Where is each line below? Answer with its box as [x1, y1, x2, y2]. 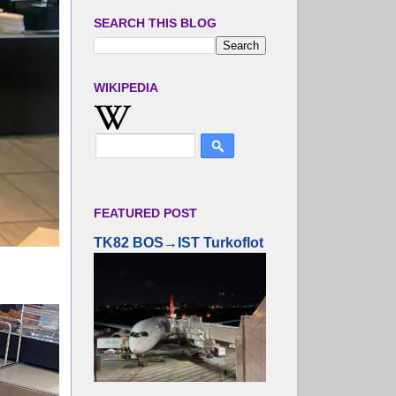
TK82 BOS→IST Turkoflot [94, 235, 263, 251]
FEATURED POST [94, 207, 197, 221]
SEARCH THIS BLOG [94, 16, 217, 30]
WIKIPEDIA [94, 80, 158, 95]
